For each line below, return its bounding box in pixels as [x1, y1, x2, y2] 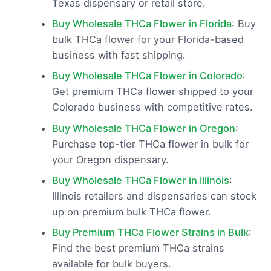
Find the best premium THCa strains [51, 241, 224, 254]
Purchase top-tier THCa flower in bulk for [51, 137, 249, 150]
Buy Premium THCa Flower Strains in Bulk [51, 226, 249, 238]
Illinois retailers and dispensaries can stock [51, 189, 256, 202]
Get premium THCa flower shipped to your [51, 85, 253, 98]
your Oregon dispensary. [51, 153, 169, 166]
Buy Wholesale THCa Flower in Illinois [51, 174, 229, 186]
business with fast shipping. [51, 49, 186, 62]
